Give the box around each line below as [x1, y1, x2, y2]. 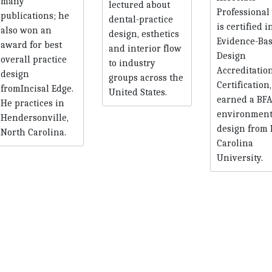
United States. [108, 86, 167, 98]
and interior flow [108, 42, 182, 54]
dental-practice [108, 13, 173, 25]
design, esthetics [108, 28, 179, 39]
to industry [108, 57, 155, 69]
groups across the [108, 72, 183, 83]
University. [216, 152, 263, 163]
